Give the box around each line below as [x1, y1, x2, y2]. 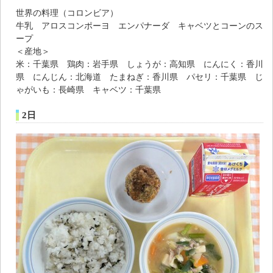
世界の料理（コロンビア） [16, 7, 118, 18]
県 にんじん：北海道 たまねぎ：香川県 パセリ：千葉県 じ [16, 71, 263, 82]
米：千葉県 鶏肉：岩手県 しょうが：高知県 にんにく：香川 [16, 58, 263, 69]
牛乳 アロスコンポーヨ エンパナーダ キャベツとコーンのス [16, 20, 263, 30]
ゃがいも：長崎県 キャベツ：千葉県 [16, 84, 161, 94]
